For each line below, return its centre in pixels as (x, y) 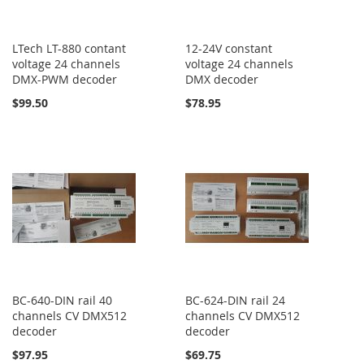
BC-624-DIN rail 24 (236, 300)
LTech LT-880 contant (69, 48)
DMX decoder (222, 79)
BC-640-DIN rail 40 (62, 300)
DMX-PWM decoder (65, 79)
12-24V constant (229, 48)
